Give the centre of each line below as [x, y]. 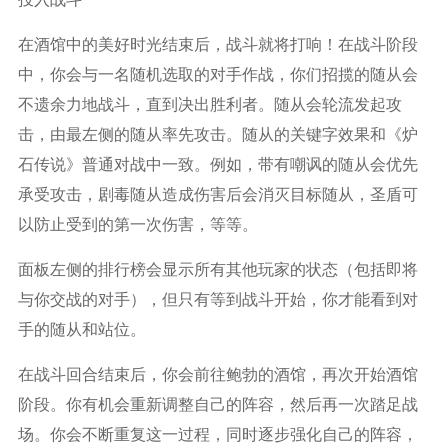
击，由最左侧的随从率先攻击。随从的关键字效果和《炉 [217, 133]
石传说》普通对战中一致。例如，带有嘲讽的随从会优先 [217, 163]
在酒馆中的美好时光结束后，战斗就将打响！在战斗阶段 [217, 43]
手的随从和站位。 [81, 328]
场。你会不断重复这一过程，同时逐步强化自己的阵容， [217, 433]
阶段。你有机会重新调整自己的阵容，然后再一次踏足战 [217, 403]
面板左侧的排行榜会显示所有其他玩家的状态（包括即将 [217, 268]
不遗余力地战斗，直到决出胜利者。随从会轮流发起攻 [209, 103]
